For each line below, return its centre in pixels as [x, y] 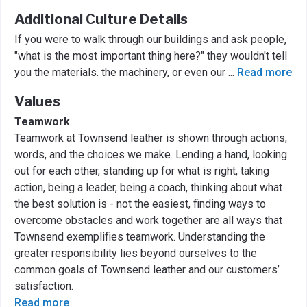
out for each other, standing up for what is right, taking [142, 171]
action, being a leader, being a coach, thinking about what [148, 187]
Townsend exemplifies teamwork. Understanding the [140, 236]
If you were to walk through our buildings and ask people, [150, 39]
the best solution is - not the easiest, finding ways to [140, 204]
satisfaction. [44, 286]
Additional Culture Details [101, 19]
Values [37, 101]
